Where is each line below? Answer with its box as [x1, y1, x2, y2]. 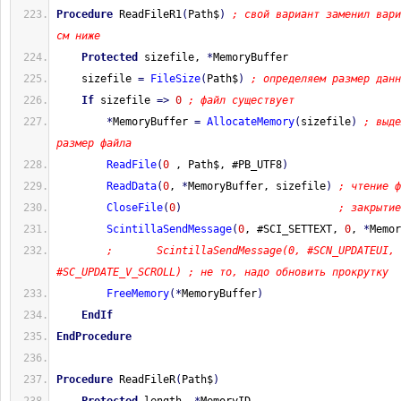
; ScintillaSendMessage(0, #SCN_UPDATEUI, [107, 244, 395, 257]
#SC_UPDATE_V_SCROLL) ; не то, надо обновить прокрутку [56, 266, 388, 278]
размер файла [56, 137, 132, 149]
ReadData [107, 180, 157, 192]
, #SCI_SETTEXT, [244, 223, 345, 235]
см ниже [56, 30, 100, 42]
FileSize [150, 73, 200, 85]
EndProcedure [56, 330, 132, 343]
